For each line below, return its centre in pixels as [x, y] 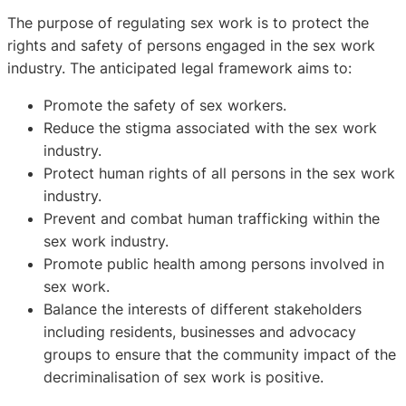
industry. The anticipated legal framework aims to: [179, 68]
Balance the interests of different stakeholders [203, 309]
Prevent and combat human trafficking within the [212, 219]
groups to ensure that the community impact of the [220, 355]
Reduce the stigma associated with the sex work [210, 128]
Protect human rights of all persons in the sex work [219, 174]
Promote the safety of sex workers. [165, 106]
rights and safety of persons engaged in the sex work [191, 46]
